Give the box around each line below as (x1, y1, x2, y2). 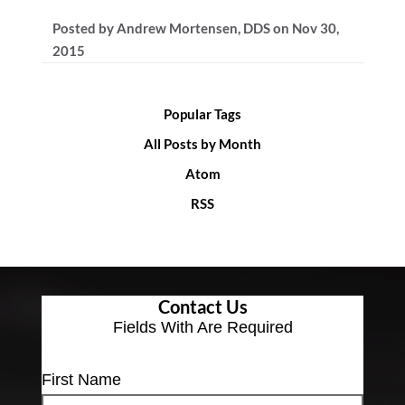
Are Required (196, 318, 293, 337)
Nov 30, (292, 20, 339, 37)
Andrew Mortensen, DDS (117, 20, 270, 37)
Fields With (112, 318, 197, 337)
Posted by (52, 20, 117, 37)
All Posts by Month (144, 136, 261, 153)
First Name (42, 371, 121, 390)
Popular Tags (164, 106, 241, 123)
